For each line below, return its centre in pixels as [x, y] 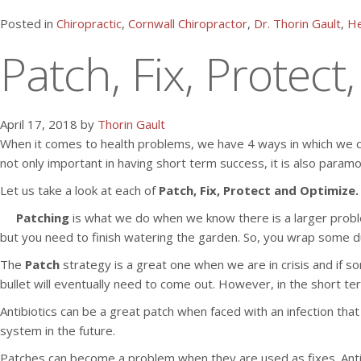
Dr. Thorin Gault [297, 23]
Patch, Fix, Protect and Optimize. [259, 190]
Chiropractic [89, 23]
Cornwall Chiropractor [188, 23]
